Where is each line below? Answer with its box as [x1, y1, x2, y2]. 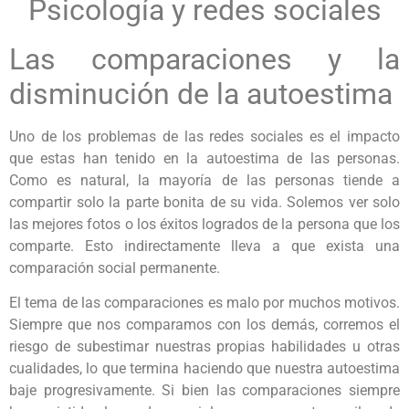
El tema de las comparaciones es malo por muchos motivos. [9, 294, 400, 312]
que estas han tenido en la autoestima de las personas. [9, 149, 400, 167]
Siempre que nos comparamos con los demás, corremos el [9, 316, 400, 334]
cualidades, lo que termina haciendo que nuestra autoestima [9, 360, 400, 378]
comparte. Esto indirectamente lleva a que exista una [9, 236, 400, 255]
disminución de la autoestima [9, 76, 393, 111]
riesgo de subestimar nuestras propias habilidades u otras [9, 338, 400, 356]
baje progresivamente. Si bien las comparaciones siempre [9, 382, 400, 400]
